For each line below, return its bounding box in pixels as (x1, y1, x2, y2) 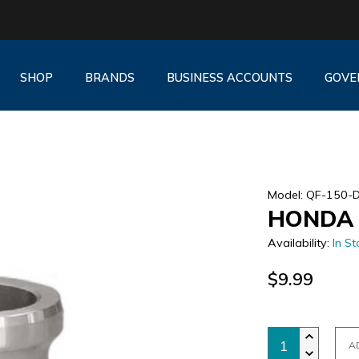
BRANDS (84, 70, 135, 85)
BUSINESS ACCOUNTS (166, 70, 292, 85)
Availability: (268, 236, 333, 250)
